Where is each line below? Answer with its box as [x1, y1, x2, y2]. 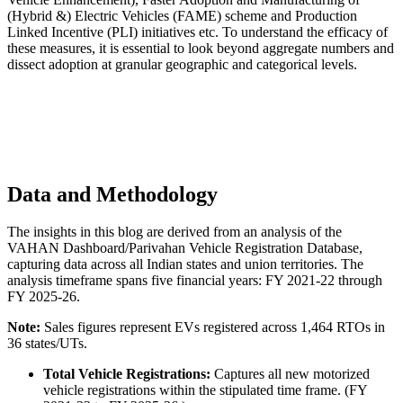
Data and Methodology [7, 182, 218, 206]
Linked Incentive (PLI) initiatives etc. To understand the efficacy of [7, 23, 388, 40]
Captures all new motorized [210, 366, 370, 382]
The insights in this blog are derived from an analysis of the [7, 224, 342, 240]
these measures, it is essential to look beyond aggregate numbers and [7, 40, 394, 56]
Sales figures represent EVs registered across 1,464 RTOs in [40, 319, 385, 336]
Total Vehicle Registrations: [43, 366, 210, 382]
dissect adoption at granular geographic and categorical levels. [7, 56, 357, 72]
